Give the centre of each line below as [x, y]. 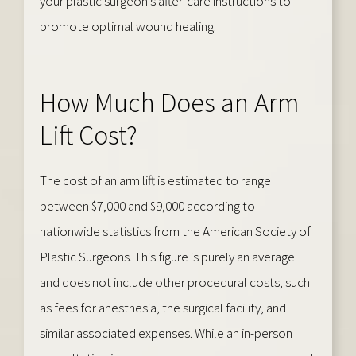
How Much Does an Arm [169, 102]
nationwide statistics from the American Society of [175, 231]
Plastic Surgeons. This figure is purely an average [167, 256]
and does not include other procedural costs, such [175, 282]
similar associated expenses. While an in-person [166, 333]
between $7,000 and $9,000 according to [147, 205]
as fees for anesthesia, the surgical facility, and [163, 307]
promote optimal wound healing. [128, 26]
